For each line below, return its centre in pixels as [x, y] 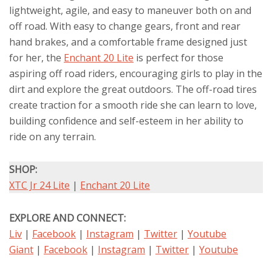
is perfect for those [178, 58]
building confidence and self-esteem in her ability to [126, 121]
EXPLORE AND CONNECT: [67, 218]
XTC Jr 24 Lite [39, 185]
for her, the [36, 58]
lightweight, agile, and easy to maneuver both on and [130, 11]
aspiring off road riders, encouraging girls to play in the [136, 74]
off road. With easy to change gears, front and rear [125, 26]
